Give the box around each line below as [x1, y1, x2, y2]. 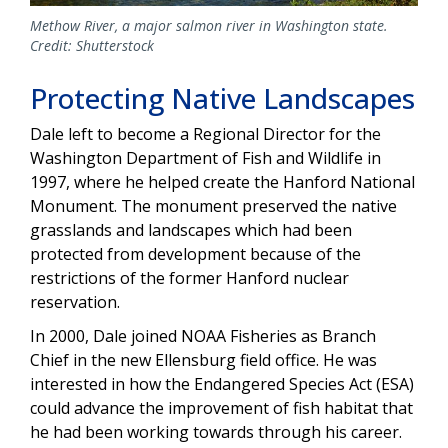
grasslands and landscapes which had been [30, 218, 352, 241]
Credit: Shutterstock [30, 35, 154, 55]
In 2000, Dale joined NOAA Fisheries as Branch [30, 324, 376, 347]
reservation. [30, 290, 120, 313]
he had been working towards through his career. [30, 420, 402, 443]
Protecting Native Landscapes [30, 78, 415, 117]
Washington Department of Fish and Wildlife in [30, 146, 381, 169]
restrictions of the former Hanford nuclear [30, 266, 349, 289]
